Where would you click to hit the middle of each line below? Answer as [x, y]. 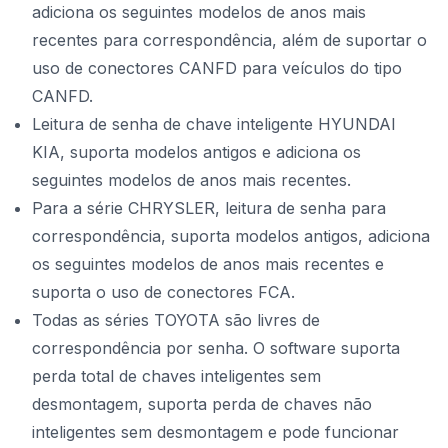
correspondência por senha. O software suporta [216, 348]
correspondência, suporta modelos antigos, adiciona [231, 236]
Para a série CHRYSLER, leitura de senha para [209, 208]
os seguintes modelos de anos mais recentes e [208, 264]
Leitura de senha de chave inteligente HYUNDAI [214, 124]
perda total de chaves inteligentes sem [176, 376]
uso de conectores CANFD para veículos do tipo [217, 68]
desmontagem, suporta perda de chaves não [202, 404]
